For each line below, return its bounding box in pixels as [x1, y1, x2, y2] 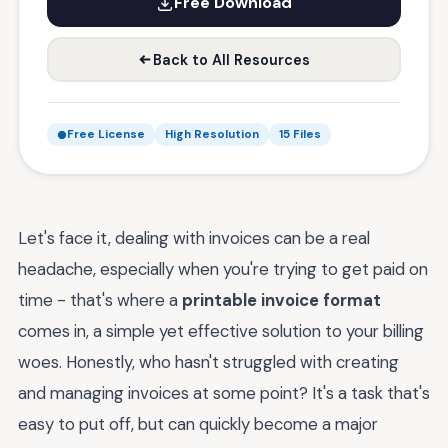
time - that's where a [18, 289, 182, 311]
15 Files [279, 127, 321, 142]
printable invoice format [182, 289, 381, 311]
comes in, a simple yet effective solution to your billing [18, 320, 424, 342]
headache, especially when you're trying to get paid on [18, 258, 428, 280]
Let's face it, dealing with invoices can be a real [18, 227, 370, 249]
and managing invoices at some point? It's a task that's [18, 382, 430, 404]
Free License [67, 127, 145, 142]
